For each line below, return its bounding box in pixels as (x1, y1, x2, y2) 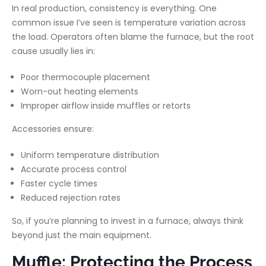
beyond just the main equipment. (12, 229, 151, 241)
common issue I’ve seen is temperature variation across (12, 17, 246, 28)
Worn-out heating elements (21, 85, 138, 97)
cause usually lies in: (12, 45, 95, 57)
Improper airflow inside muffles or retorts (21, 100, 191, 112)
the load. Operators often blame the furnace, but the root (12, 31, 254, 43)
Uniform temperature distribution (21, 149, 159, 161)
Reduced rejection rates (21, 192, 121, 204)
